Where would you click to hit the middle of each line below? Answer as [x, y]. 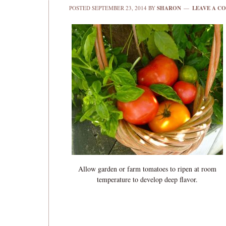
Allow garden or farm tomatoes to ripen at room [147, 169]
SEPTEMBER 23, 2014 [119, 8]
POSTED [80, 8]
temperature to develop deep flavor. [147, 179]
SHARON [169, 8]
